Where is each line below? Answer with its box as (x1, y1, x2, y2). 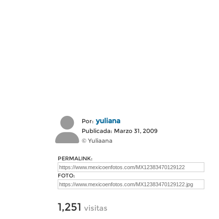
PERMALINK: (58, 155, 92, 162)
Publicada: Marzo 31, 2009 (82, 127, 157, 134)
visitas (84, 203, 108, 213)
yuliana (96, 116, 120, 125)
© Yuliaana (82, 137, 112, 144)
